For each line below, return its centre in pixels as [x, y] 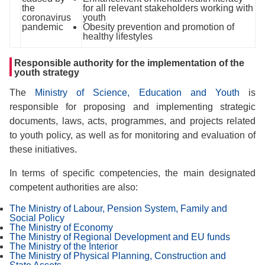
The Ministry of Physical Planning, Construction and [118, 256]
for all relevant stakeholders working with [168, 8]
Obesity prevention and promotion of [159, 27]
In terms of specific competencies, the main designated [132, 173]
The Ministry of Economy [61, 227]
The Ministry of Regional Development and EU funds [120, 237]
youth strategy [47, 72]
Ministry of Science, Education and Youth [137, 93]
